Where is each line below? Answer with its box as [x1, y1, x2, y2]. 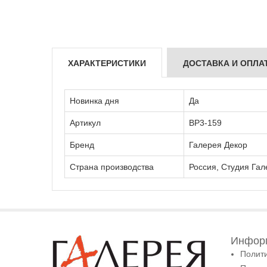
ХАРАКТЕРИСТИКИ [68, 58, 146, 68]
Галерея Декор [189, 139, 247, 150]
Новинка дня [70, 95, 119, 105]
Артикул [70, 117, 101, 128]
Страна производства [70, 162, 154, 172]
